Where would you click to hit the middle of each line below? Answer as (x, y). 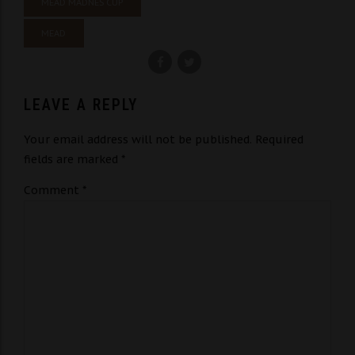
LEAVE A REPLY (81, 105)
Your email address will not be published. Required (164, 140)
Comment (53, 191)
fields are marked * (74, 160)
